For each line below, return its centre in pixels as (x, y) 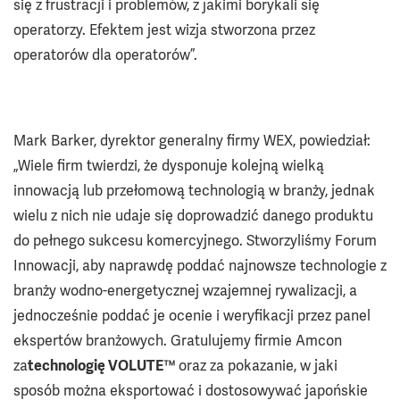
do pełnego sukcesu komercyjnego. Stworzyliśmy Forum (195, 240)
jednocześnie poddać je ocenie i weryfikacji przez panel (192, 315)
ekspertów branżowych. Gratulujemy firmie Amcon (178, 340)
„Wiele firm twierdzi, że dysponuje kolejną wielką (169, 165)
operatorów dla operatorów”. (105, 54)
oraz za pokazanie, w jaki (258, 365)
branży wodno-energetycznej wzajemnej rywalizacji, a (185, 290)
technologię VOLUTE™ (103, 365)
